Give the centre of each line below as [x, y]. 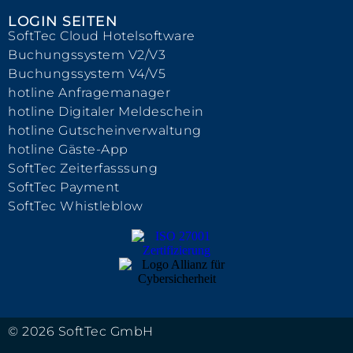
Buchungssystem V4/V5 [87, 74]
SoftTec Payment [64, 187]
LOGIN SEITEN [63, 21]
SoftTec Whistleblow [76, 206]
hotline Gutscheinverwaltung [105, 130]
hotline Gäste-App [68, 149]
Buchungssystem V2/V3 [87, 55]
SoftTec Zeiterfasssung [83, 168]
